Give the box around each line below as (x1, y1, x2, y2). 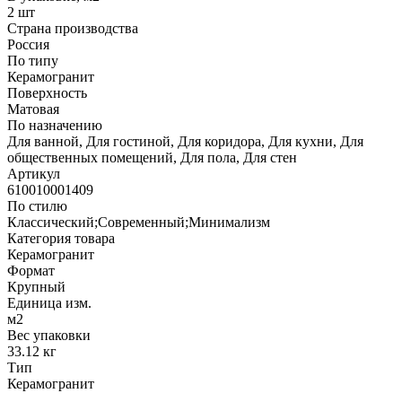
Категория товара (7, 230, 115, 246)
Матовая (7, 100, 59, 117)
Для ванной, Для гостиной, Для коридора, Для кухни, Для (7, 133, 363, 149)
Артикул (7, 165, 60, 181)
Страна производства (7, 20, 138, 36)
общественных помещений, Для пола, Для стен (7, 149, 297, 165)
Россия (7, 36, 49, 52)
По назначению (7, 117, 102, 133)
